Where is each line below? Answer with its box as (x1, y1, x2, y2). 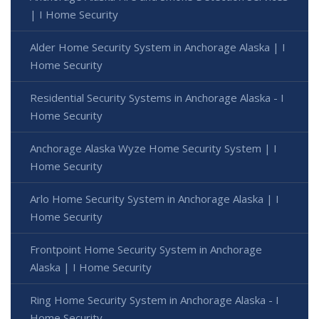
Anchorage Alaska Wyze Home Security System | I (30, 140, 277, 155)
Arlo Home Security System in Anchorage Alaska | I (30, 191, 279, 206)
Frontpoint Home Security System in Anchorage (30, 241, 262, 256)
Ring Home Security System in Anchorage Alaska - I (30, 292, 279, 307)
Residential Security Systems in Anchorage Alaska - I (30, 90, 284, 105)
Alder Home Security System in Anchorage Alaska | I (30, 39, 286, 54)
